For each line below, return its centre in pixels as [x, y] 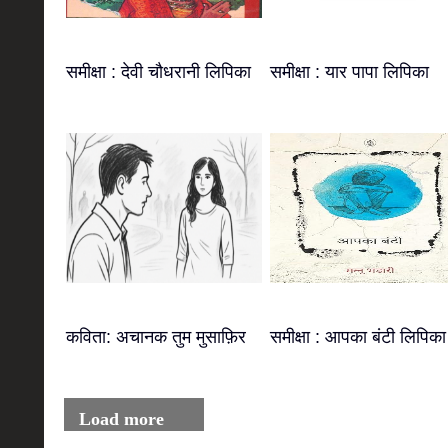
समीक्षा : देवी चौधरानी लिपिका [158, 72]
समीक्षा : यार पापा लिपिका [349, 72]
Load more [121, 419]
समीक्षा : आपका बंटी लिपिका [358, 337]
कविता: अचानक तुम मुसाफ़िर [156, 337]
